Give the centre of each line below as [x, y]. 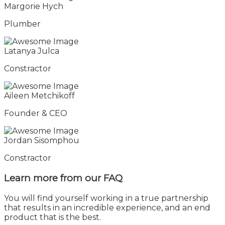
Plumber [22, 24]
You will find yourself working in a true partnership [106, 198]
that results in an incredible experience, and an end [107, 207]
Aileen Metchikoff [39, 96]
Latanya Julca [32, 51]
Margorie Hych [34, 7]
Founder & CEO [36, 114]
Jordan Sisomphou [42, 141]
